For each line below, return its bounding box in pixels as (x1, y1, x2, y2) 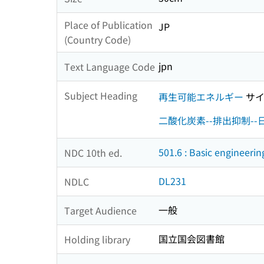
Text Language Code (64, 59, 155, 74)
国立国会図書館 (159, 232, 225, 246)
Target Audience (64, 203, 137, 217)
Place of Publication (64, 18, 153, 32)
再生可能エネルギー (159, 89, 243, 104)
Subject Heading (64, 88, 137, 103)
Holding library (64, 232, 130, 246)
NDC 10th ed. (64, 145, 122, 160)
